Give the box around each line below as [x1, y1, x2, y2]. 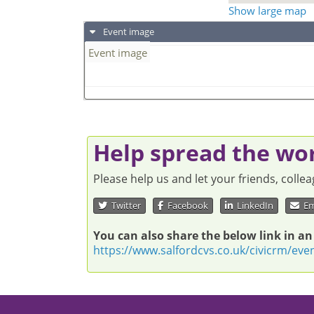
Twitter [107, 199, 141, 212]
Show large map [228, 4, 307, 18]
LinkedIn [233, 199, 273, 212]
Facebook [163, 199, 208, 212]
